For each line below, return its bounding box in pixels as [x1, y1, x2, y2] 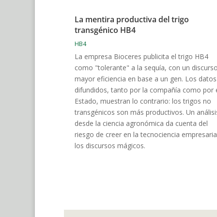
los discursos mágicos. [75, 140, 145, 150]
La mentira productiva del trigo [75, 14, 189, 25]
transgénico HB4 [75, 24, 136, 35]
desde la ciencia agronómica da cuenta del [75, 118, 208, 128]
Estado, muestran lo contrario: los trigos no [75, 96, 211, 106]
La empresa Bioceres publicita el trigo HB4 [75, 51, 208, 61]
